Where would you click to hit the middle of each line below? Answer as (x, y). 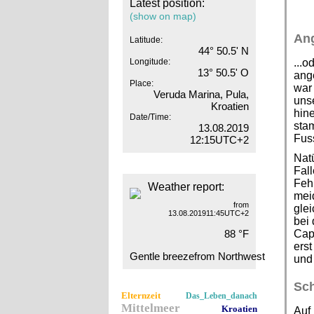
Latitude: (146, 40)
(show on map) (163, 16)
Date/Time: (150, 117)
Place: (141, 83)
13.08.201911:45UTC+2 (208, 213)
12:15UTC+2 (219, 140)
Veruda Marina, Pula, (201, 94)
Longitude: (150, 62)
